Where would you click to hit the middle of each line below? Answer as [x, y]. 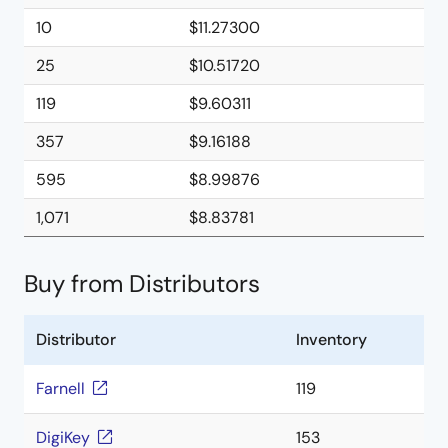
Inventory [331, 339]
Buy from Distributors [142, 283]
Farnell [60, 388]
